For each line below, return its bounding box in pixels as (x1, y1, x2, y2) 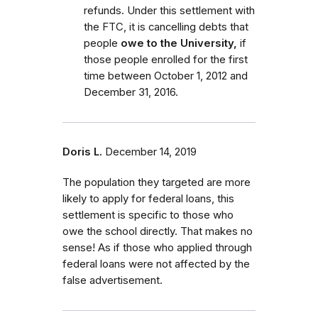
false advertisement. (62, 273, 163, 287)
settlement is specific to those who (62, 208, 234, 221)
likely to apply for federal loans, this (62, 192, 234, 205)
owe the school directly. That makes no (62, 224, 253, 238)
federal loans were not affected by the (62, 257, 250, 270)
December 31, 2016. (84, 85, 178, 99)
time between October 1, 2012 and (84, 69, 248, 82)
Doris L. (62, 145, 102, 158)
